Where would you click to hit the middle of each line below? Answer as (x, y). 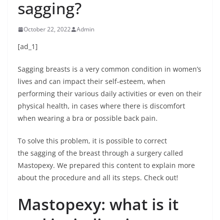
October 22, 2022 (47, 29)
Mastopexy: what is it (98, 204)
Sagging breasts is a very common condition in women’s (110, 69)
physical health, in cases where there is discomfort (101, 106)
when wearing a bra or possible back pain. (88, 118)
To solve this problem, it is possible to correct (92, 141)
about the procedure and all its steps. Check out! (98, 178)
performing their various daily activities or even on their (110, 94)
